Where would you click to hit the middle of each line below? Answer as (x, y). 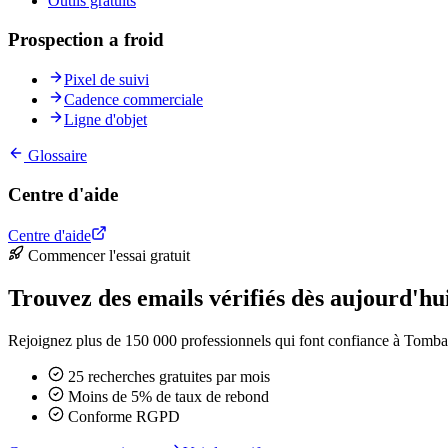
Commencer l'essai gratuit (107, 255)
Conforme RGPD (122, 416)
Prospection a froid (86, 39)
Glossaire (55, 156)
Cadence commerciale (133, 100)
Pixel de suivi (106, 80)
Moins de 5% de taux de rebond (166, 396)
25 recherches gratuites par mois (167, 376)
